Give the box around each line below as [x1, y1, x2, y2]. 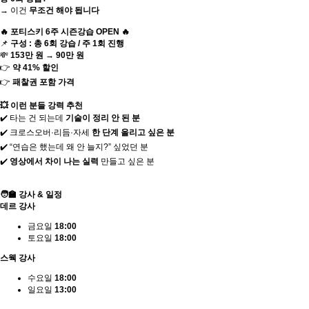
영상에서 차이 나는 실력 [10, 156, 99, 166]
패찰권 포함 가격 [12, 77, 74, 87]
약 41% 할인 [12, 62, 59, 72]
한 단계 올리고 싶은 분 [92, 127, 175, 137]
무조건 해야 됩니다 [29, 5, 99, 15]
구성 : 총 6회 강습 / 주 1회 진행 [10, 38, 124, 48]
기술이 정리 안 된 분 [66, 112, 140, 123]
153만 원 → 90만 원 [10, 50, 84, 60]
